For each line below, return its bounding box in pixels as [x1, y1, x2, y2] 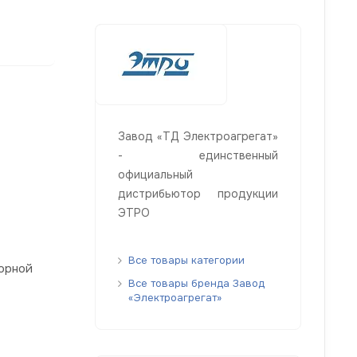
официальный [118, 167, 193, 182]
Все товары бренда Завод [128, 276, 265, 290]
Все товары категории [128, 253, 245, 267]
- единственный [118, 147, 278, 163]
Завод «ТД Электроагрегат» [118, 128, 278, 143]
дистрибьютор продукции [118, 186, 278, 201]
